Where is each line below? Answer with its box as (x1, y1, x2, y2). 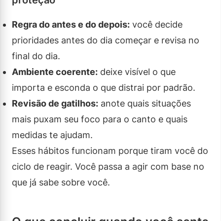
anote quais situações (98, 98, 191, 109)
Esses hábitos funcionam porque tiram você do (12, 145, 208, 156)
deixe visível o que (98, 66, 176, 77)
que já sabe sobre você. (12, 177, 110, 187)
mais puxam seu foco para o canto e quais (12, 113, 187, 124)
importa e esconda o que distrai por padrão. (12, 82, 195, 93)
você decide (130, 19, 183, 30)
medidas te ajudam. (12, 129, 93, 140)
